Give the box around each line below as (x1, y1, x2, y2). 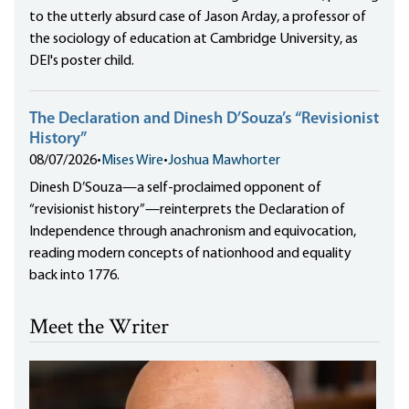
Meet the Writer (29, 311, 169, 344)
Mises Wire (101, 152, 163, 168)
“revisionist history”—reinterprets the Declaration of (29, 202, 345, 217)
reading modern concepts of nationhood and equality (29, 246, 351, 261)
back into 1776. (29, 267, 120, 283)
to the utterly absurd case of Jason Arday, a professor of (29, 9, 366, 25)
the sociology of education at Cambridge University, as (29, 31, 358, 47)
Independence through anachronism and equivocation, (29, 224, 356, 239)
